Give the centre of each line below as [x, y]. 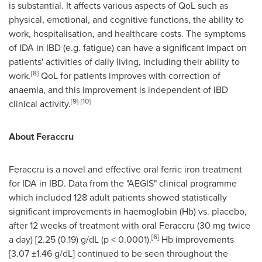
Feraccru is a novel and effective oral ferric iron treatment [125, 169]
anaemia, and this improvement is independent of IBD [118, 90]
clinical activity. [40, 104]
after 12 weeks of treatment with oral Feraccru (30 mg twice [130, 225]
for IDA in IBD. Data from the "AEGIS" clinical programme [123, 183]
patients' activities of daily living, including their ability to [124, 62]
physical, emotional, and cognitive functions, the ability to [126, 20]
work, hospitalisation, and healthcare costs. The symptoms [127, 34]
